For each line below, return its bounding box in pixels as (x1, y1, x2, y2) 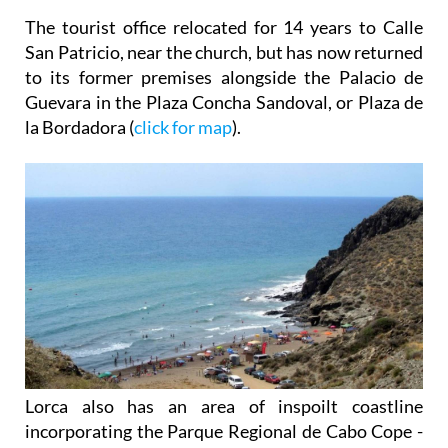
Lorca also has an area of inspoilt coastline (25, 395, 423, 418)
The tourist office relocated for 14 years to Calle (25, 16, 423, 39)
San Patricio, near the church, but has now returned (25, 41, 423, 64)
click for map (134, 116, 232, 139)
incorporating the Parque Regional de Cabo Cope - (25, 420, 423, 443)
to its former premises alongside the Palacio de (25, 66, 423, 89)
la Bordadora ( (25, 116, 134, 139)
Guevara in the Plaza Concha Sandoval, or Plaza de (25, 91, 423, 114)
